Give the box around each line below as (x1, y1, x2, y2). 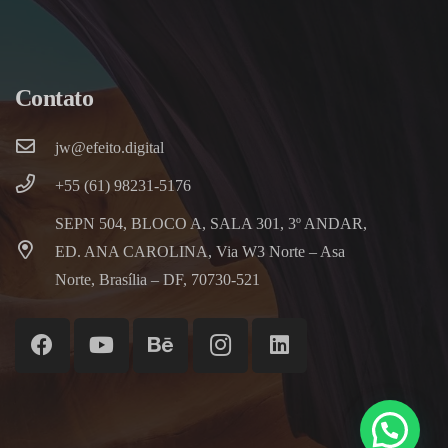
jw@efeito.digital (54, 138, 164, 156)
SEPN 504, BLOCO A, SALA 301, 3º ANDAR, (54, 214, 367, 232)
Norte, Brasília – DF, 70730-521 (54, 270, 260, 288)
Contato (14, 84, 94, 111)
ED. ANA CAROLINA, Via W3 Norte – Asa (54, 242, 345, 260)
